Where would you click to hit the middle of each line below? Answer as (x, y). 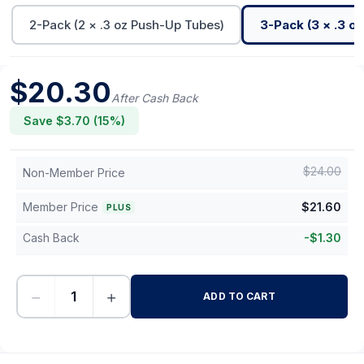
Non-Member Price (74, 173)
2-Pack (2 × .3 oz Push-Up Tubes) (126, 24)
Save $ (44, 121)
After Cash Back (155, 98)
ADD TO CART (239, 296)
